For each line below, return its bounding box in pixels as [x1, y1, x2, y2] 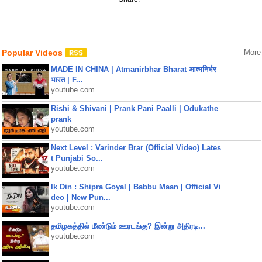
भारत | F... [50, 75, 83, 84]
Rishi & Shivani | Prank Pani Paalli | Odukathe [50, 104, 218, 113]
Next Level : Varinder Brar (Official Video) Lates [50, 143, 221, 152]
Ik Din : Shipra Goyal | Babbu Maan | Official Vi [50, 182, 221, 191]
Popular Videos [1, 48, 65, 57]
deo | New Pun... [50, 193, 111, 202]
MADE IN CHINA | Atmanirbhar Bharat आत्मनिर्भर [50, 65, 216, 74]
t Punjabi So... [50, 154, 103, 163]
